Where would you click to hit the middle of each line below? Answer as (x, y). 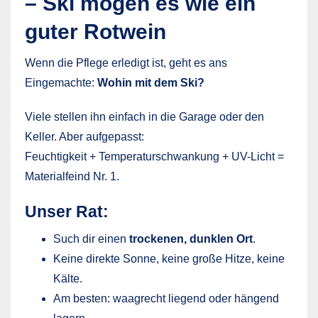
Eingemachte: (61, 82)
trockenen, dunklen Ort (191, 238)
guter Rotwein (95, 31)
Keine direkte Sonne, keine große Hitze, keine (169, 258)
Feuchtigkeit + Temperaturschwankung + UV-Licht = (154, 156)
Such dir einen (91, 238)
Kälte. (68, 278)
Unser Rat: (67, 211)
